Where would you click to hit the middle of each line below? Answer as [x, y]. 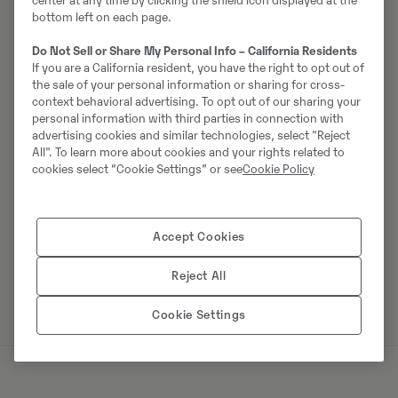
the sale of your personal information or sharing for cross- [188, 84]
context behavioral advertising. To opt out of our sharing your [196, 101]
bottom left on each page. [102, 17]
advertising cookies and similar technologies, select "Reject [191, 135]
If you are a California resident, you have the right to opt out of [198, 68]
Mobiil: [41, 119]
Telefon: [45, 98]
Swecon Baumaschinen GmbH [116, 151]
